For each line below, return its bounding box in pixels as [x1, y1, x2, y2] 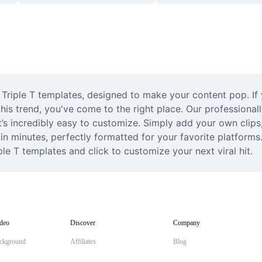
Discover [70, 219, 95, 227]
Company [173, 219, 200, 227]
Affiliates [70, 237, 96, 246]
